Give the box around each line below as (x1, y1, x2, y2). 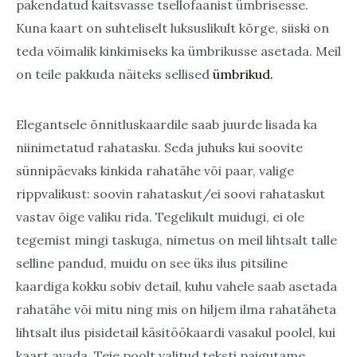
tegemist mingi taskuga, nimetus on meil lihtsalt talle (16, 232, 337, 249)
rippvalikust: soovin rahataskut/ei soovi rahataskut (16, 186, 325, 202)
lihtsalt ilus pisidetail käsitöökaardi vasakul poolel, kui (16, 324, 335, 341)
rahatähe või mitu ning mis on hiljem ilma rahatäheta (16, 301, 336, 318)
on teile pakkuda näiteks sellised (16, 65, 210, 82)
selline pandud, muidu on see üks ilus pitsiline (16, 255, 288, 272)
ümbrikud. (210, 65, 273, 82)
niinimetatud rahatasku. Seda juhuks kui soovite (16, 139, 303, 156)
